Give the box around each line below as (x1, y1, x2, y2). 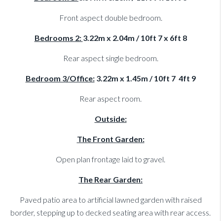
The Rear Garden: (78, 175, 143, 184)
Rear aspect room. (79, 94, 142, 104)
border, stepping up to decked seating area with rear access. (10, 208, 211, 218)
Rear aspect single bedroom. (63, 53, 158, 63)
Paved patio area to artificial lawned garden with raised (19, 195, 202, 205)
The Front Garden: (76, 134, 145, 144)
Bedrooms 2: (34, 33, 83, 43)
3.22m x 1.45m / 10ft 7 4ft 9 (94, 74, 196, 83)
